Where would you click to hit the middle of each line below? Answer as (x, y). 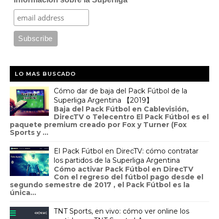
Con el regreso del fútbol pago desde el (129, 177)
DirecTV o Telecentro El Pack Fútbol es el (131, 117)
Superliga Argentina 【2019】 (103, 100)
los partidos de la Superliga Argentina (117, 161)
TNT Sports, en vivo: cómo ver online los (121, 211)
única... (23, 193)
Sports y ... (29, 133)
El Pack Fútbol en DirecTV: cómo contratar (126, 151)
